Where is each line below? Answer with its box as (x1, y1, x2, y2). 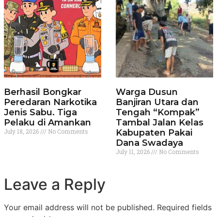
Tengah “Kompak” (116, 107, 200, 118)
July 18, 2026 (4, 127, 40, 136)
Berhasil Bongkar (4, 87, 81, 98)
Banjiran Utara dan (116, 97, 199, 108)
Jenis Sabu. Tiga (4, 107, 77, 118)
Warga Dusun (116, 87, 178, 98)
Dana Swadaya (116, 138, 183, 149)
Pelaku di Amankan (4, 117, 91, 128)
